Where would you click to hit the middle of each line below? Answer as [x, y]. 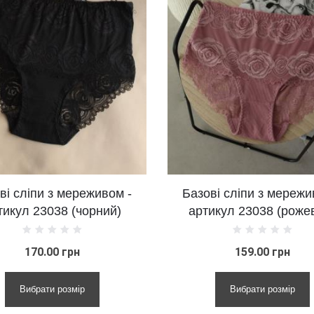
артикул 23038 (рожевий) [162, 211]
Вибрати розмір [161, 289]
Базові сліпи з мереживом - [162, 193]
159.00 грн [161, 252]
